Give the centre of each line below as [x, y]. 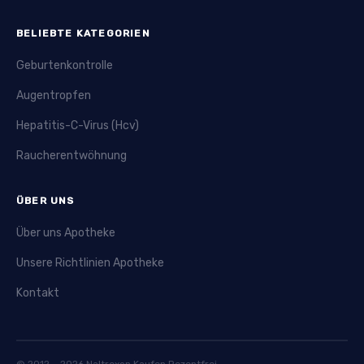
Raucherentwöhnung [71, 155]
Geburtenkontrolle [65, 65]
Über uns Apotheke [66, 232]
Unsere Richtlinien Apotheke [90, 262]
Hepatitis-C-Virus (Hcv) [78, 125]
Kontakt [38, 292]
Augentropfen [54, 95]
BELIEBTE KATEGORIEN [83, 33]
